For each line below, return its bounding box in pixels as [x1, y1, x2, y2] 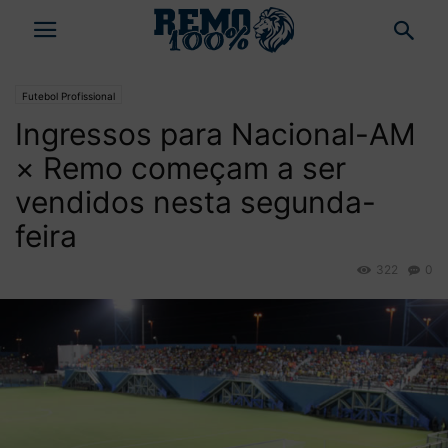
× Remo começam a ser [15, 150, 346, 186]
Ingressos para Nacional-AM [15, 116, 416, 152]
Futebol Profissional [22, 90, 115, 102]
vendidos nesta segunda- [15, 184, 376, 220]
